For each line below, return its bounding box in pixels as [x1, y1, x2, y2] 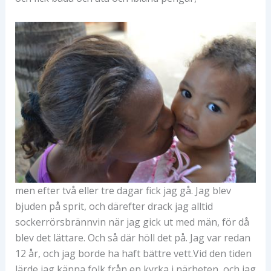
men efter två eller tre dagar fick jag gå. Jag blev [15, 183, 231, 197]
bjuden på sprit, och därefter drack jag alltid [15, 199, 213, 213]
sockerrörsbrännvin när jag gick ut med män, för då [15, 215, 249, 229]
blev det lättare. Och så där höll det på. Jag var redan [15, 230, 250, 244]
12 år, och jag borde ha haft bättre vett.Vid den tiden [15, 246, 252, 260]
